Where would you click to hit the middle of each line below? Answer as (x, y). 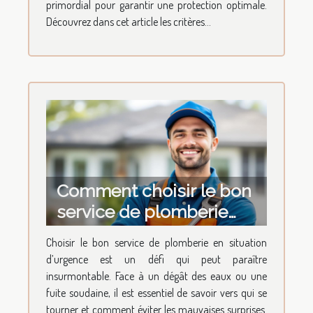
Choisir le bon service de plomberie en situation (156, 243)
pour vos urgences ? (139, 233)
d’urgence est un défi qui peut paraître (156, 260)
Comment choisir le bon (154, 191)
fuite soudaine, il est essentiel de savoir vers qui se (156, 293)
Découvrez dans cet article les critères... (129, 21)
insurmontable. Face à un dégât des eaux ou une (156, 276)
